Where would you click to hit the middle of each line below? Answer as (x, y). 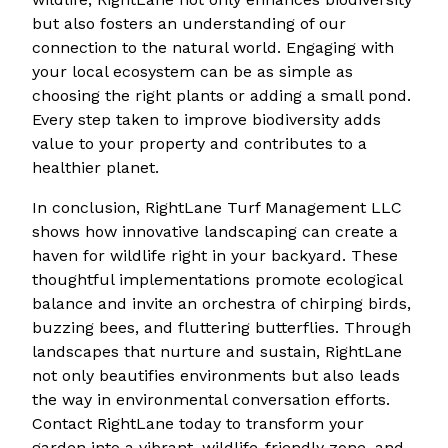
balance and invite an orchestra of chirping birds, (221, 303)
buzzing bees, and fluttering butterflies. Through (221, 327)
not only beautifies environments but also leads (216, 375)
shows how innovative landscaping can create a (215, 231)
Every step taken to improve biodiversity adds (206, 119)
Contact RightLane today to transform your (198, 423)
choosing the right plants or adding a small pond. (221, 95)
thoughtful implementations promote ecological (217, 279)
